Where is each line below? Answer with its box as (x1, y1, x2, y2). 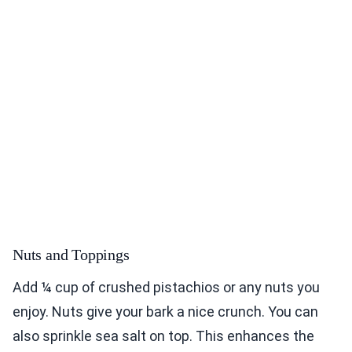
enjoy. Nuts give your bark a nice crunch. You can (13, 303, 318, 321)
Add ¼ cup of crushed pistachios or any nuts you (13, 279, 320, 296)
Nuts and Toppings (13, 246, 130, 264)
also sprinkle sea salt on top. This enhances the (13, 328, 314, 345)
